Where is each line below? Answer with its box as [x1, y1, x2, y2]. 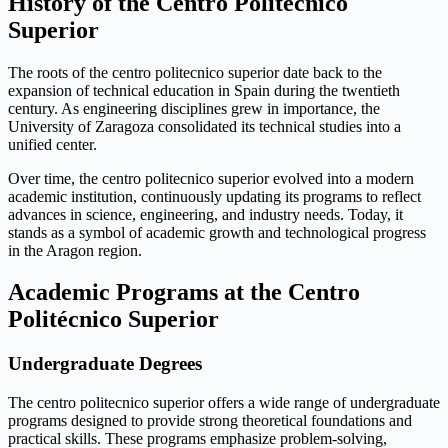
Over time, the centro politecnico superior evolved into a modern [8, 169, 414, 187]
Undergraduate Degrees [8, 353, 202, 375]
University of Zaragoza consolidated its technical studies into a [8, 117, 401, 135]
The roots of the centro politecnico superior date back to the [8, 63, 382, 81]
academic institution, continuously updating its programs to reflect [8, 187, 421, 205]
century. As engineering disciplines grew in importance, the [8, 99, 380, 117]
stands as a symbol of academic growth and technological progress [8, 223, 426, 241]
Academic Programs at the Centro [8, 279, 360, 306]
